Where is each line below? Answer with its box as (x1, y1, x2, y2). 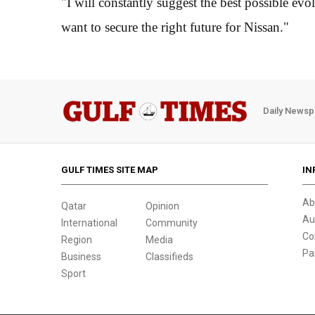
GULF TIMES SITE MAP (61, 164, 158, 175)
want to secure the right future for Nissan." (61, 19, 289, 34)
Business (61, 250, 101, 262)
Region (61, 233, 92, 245)
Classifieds (146, 250, 193, 262)
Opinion (146, 200, 179, 212)
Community (146, 217, 198, 229)
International (61, 217, 117, 229)
